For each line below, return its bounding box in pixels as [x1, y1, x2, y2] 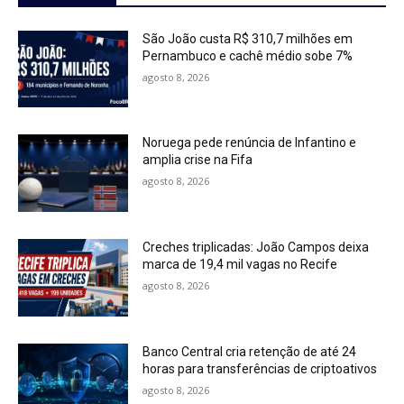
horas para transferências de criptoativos [142, 361, 378, 376]
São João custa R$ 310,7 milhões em [142, 31, 353, 46]
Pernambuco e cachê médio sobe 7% [142, 48, 353, 63]
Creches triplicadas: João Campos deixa [142, 240, 370, 255]
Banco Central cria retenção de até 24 [142, 344, 357, 359]
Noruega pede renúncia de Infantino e [142, 135, 357, 151]
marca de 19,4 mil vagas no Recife [142, 257, 338, 272]
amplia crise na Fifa [142, 152, 253, 168]
